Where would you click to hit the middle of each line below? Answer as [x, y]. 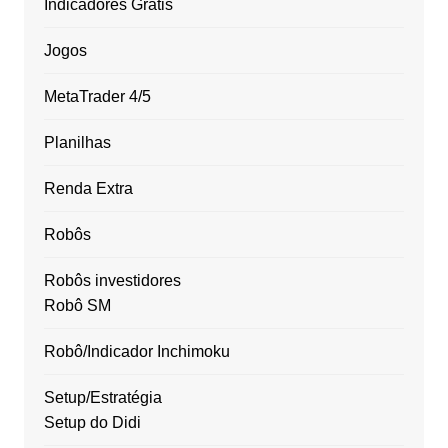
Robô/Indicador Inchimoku [136, 351]
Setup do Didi [92, 422]
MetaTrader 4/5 [97, 96]
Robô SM [77, 305]
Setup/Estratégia [102, 397]
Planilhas [77, 142]
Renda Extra [88, 188]
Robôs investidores [112, 280]
